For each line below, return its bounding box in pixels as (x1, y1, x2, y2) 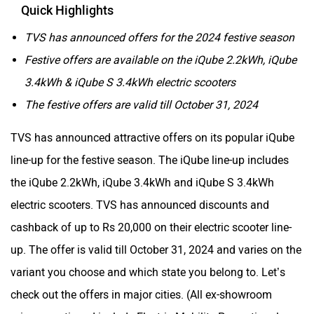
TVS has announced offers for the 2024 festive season (25, 30, 294, 44)
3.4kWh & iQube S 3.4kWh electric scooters (25, 75, 235, 89)
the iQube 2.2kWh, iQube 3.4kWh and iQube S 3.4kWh (11, 175, 274, 189)
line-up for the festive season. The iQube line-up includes (11, 153, 289, 167)
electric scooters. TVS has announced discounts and (11, 198, 269, 212)
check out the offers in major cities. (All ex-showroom (11, 287, 272, 301)
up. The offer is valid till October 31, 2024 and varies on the (11, 243, 301, 257)
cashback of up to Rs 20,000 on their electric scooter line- (11, 220, 292, 234)
